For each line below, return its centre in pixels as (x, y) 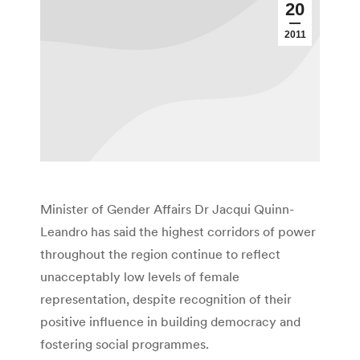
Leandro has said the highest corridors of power (178, 232)
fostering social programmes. (125, 344)
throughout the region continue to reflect (160, 254)
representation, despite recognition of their (166, 299)
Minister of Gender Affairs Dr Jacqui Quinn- (167, 209)
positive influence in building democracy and (170, 322)
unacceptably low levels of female (140, 277)
